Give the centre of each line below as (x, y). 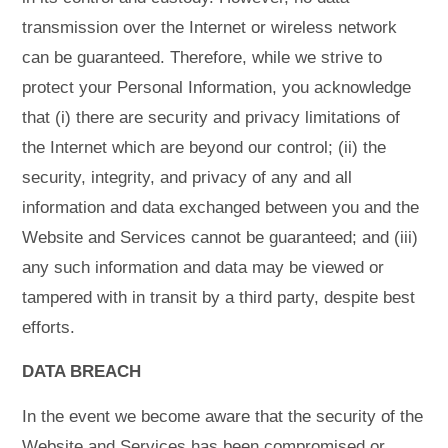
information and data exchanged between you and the (221, 207)
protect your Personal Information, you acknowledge (217, 87)
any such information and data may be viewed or (203, 267)
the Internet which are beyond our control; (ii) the (204, 147)
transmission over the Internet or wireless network (210, 27)
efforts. (49, 327)
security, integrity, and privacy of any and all (187, 177)
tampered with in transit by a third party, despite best (219, 297)
